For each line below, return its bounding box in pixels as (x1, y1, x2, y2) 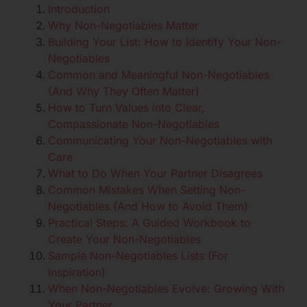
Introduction (48, 2, 110, 16)
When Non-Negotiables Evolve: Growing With (48, 282, 284, 296)
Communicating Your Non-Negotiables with (48, 134, 272, 148)
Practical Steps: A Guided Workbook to (48, 216, 251, 230)
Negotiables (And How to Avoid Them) (48, 199, 248, 214)
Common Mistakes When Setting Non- (48, 183, 245, 197)
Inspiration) (48, 265, 106, 280)
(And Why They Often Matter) (48, 84, 199, 99)
